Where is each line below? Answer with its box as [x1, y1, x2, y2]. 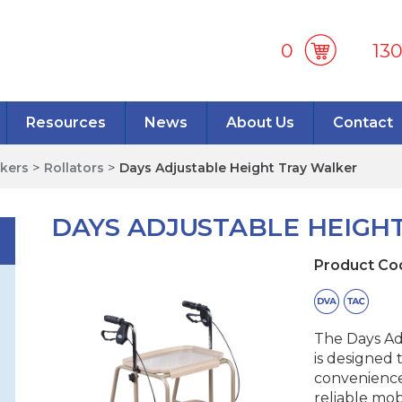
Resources [25, 114, 106, 131]
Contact [332, 114, 393, 131]
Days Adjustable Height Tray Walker [119, 160, 357, 176]
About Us [225, 114, 294, 131]
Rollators [44, 160, 104, 176]
